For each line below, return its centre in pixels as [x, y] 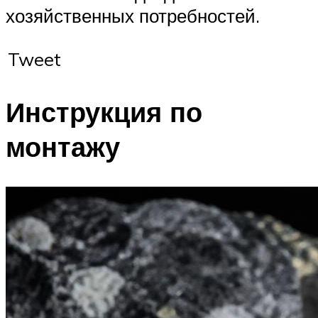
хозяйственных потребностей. [133, 15]
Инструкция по [104, 112]
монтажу [63, 147]
